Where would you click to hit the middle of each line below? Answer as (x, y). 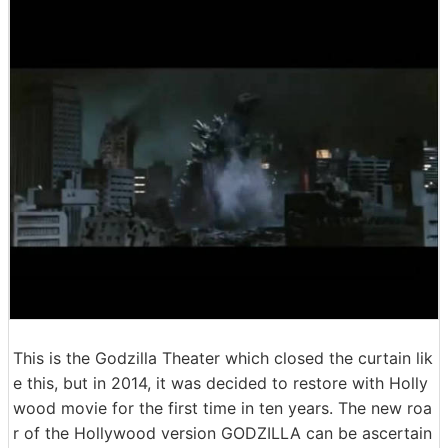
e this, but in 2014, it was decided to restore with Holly (220, 383)
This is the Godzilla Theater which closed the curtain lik (223, 358)
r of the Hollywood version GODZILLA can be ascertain (222, 433)
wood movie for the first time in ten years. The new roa (222, 408)
